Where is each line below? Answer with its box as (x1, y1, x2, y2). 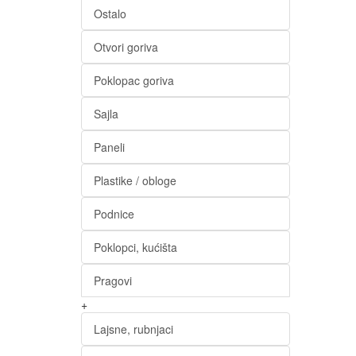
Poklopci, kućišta (94, 239, 177, 255)
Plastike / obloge (94, 172, 176, 188)
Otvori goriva (94, 39, 158, 55)
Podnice (94, 206, 134, 222)
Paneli (94, 139, 125, 155)
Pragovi (94, 273, 132, 288)
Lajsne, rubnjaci (94, 321, 173, 337)
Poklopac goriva (94, 72, 174, 88)
